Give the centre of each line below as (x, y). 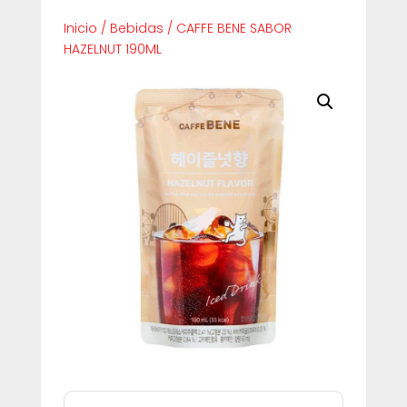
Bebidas (136, 28)
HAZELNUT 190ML (112, 49)
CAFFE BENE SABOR (233, 28)
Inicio (80, 28)
